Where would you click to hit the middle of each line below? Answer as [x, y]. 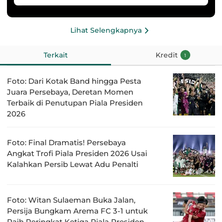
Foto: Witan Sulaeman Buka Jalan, [71, 200]
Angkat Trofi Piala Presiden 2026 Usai [77, 154]
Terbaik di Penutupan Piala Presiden [75, 103]
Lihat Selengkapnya [106, 30]
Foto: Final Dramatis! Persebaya [66, 143]
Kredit [166, 55]
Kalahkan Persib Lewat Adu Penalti [73, 165]
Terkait [55, 55]
